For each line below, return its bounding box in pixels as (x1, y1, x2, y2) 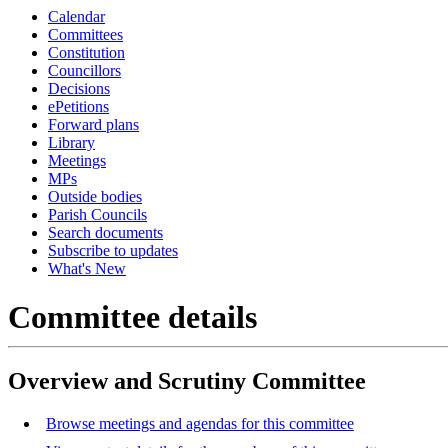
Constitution (48, 44, 125, 61)
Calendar (48, 8, 105, 25)
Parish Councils (48, 206, 147, 223)
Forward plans (48, 116, 139, 133)
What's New (48, 260, 126, 277)
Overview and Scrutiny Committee (8, 368, 366, 395)
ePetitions (48, 98, 109, 115)
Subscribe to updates (48, 242, 178, 259)
